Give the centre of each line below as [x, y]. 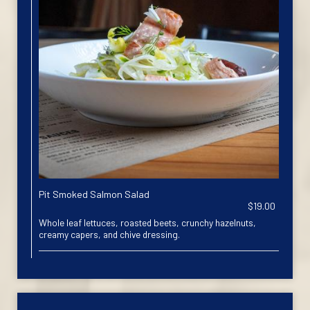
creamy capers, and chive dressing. [109, 234]
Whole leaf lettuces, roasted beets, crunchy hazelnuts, [147, 222]
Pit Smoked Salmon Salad [94, 194]
